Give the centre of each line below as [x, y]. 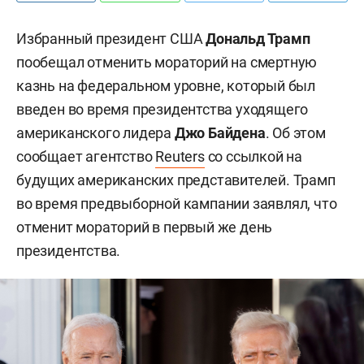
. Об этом [295, 133]
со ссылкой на [253, 156]
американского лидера [95, 133]
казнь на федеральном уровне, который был [166, 86]
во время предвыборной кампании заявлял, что [177, 204]
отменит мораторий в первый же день [145, 227]
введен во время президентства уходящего [162, 109]
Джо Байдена [220, 133]
